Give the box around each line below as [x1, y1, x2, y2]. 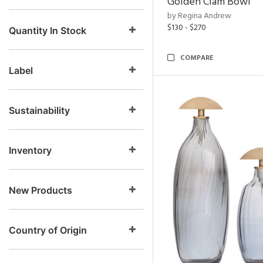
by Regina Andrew [167, 9, 231, 23]
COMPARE [180, 52, 213, 64]
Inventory [9, 144, 52, 156]
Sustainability [9, 104, 70, 116]
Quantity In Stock [9, 25, 86, 36]
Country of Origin [9, 224, 87, 236]
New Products [9, 184, 72, 196]
